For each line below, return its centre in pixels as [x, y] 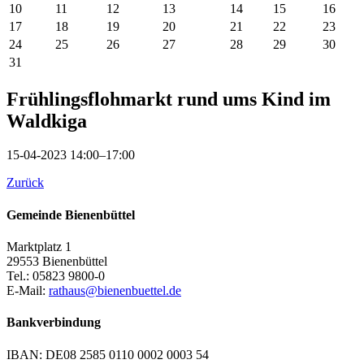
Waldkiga [47, 121]
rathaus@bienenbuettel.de [115, 290]
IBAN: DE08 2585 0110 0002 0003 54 [108, 354]
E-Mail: [28, 290]
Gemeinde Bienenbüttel [71, 214]
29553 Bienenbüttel [57, 261]
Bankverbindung [54, 323]
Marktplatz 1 [39, 246]
